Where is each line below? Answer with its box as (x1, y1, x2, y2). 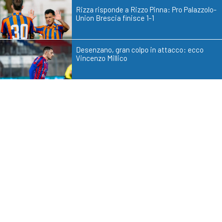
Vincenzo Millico (76, 53, 127, 62)
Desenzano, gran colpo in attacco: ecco (76, 45, 204, 54)
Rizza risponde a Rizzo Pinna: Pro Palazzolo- (76, 4, 217, 14)
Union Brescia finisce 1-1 (76, 13, 154, 22)
